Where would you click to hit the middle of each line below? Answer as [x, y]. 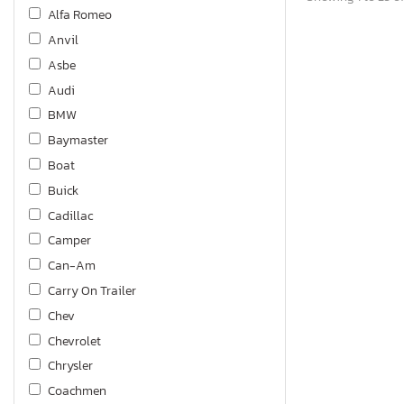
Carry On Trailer [92, 290]
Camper [69, 241]
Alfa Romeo [80, 15]
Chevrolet [74, 341]
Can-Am [72, 266]
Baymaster [78, 141]
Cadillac [70, 216]
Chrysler [70, 366]
